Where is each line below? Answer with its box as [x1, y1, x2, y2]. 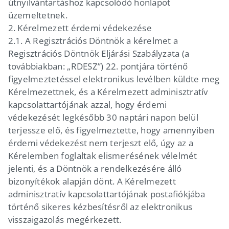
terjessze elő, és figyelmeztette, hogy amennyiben [8, 124, 215, 136]
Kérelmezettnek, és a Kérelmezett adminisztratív [8, 85, 208, 98]
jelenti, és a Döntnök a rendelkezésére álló [8, 162, 182, 174]
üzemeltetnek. [8, 9, 68, 21]
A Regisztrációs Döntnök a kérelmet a [25, 34, 178, 47]
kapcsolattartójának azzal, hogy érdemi [8, 98, 167, 110]
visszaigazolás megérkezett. [8, 213, 122, 225]
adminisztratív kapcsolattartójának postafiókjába [8, 188, 205, 200]
